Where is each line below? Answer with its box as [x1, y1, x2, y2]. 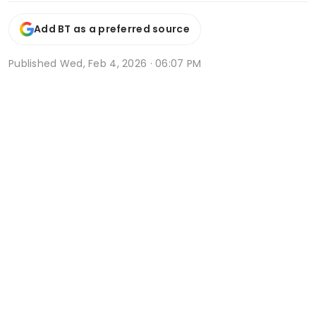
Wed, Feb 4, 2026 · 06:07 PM [59, 56, 202, 71]
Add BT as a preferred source [34, 22, 190, 37]
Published [8, 56, 60, 71]
